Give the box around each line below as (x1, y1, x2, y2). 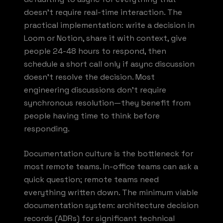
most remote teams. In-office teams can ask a (24, 161, 198, 172)
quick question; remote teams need (24, 174, 159, 185)
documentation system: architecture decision (24, 200, 199, 211)
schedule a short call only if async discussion (24, 58, 195, 69)
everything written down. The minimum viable (24, 187, 198, 198)
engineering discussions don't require (24, 84, 166, 95)
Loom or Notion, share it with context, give (24, 32, 187, 43)
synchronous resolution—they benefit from (24, 97, 191, 108)
